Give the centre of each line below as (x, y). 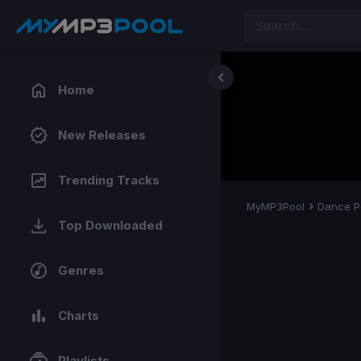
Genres (81, 270)
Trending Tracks (109, 180)
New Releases (102, 135)
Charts (79, 315)
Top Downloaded (110, 225)
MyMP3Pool (276, 206)
